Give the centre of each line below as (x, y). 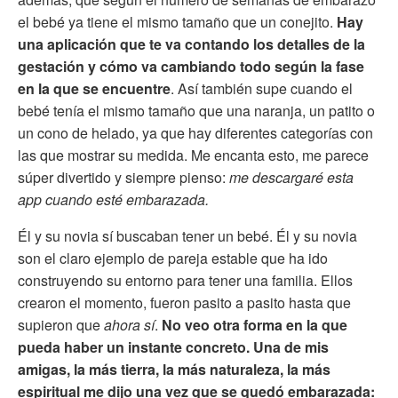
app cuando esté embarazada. (113, 200)
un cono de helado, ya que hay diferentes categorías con (195, 133)
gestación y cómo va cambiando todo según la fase (191, 67)
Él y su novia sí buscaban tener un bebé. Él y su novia (187, 236)
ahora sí (129, 325)
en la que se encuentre (94, 89)
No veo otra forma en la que (255, 325)
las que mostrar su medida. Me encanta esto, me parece (193, 155)
